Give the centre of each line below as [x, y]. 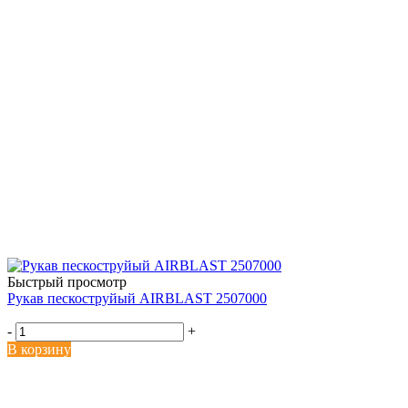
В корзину [39, 349]
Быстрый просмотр [67, 281]
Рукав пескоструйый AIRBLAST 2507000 [137, 298]
